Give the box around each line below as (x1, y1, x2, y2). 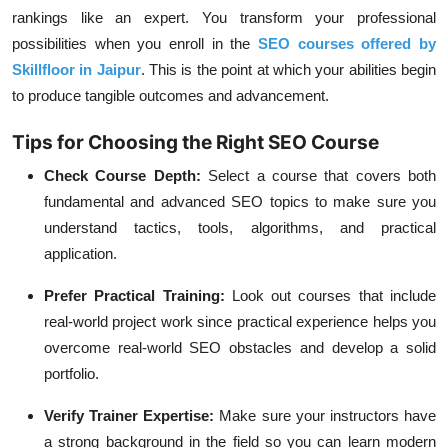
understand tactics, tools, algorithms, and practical (44, 219, 436, 236)
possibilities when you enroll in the (12, 35, 258, 52)
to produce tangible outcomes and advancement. (12, 87, 329, 104)
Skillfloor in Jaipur (12, 61, 141, 78)
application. (44, 245, 117, 262)
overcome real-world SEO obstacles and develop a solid (44, 339, 436, 356)
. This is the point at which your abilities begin (140, 61, 437, 78)
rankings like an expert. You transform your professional (12, 9, 436, 26)
